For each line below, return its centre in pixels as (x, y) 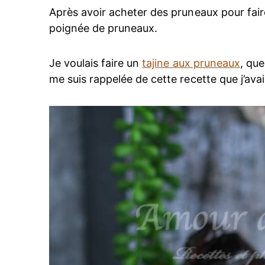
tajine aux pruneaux (191, 63)
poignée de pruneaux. (104, 28)
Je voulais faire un (96, 63)
